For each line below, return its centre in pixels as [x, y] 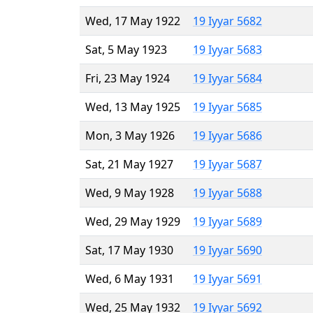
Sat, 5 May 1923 [126, 49]
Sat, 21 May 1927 [129, 164]
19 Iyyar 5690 [227, 250]
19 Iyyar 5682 [227, 21]
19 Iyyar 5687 [227, 164]
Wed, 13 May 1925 [133, 107]
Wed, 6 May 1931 [130, 278]
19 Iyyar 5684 [227, 78]
